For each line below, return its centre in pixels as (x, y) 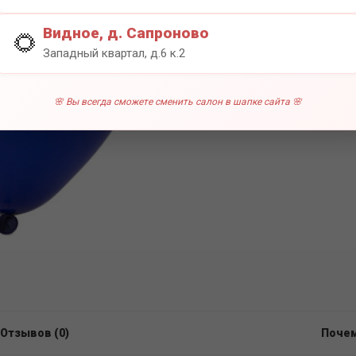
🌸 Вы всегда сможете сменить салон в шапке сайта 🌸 (178, 101)
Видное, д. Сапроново (126, 33)
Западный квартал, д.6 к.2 (114, 53)
